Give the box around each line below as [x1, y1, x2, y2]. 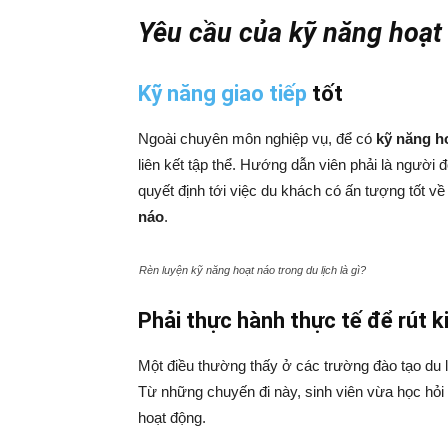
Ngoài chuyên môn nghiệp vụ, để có [138, 130, 376, 147]
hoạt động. [138, 409, 206, 426]
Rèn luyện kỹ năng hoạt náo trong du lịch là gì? [139, 264, 366, 276]
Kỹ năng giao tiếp [138, 81, 307, 106]
